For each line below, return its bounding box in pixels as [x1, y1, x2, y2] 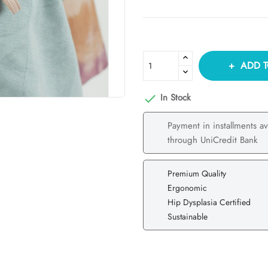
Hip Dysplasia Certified [167, 196, 251, 208]
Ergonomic [167, 181, 207, 194]
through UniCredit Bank [167, 133, 258, 147]
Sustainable [167, 210, 208, 223]
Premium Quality [167, 167, 226, 179]
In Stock [157, 91, 191, 105]
